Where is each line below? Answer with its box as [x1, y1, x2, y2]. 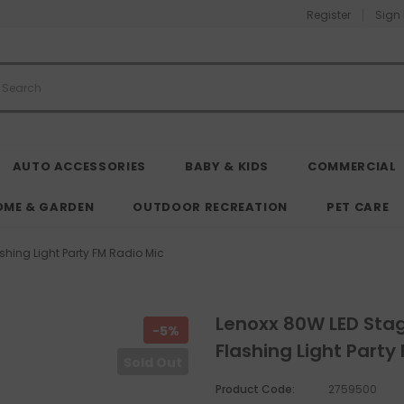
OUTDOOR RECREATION [133, 198, 289, 216]
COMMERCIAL [308, 158, 397, 176]
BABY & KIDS [184, 158, 270, 176]
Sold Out [124, 353, 182, 372]
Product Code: [216, 381, 295, 398]
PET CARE [326, 198, 390, 216]
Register [307, 6, 351, 23]
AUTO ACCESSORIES [12, 158, 146, 176]
